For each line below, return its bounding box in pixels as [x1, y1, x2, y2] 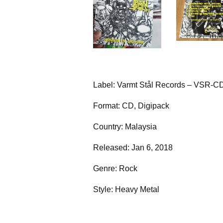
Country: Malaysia [93, 122, 157, 131]
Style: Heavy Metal [93, 185, 159, 194]
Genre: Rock [93, 164, 137, 173]
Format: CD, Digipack [93, 101, 169, 110]
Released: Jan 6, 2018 [93, 143, 173, 152]
